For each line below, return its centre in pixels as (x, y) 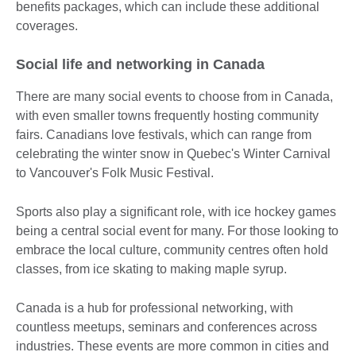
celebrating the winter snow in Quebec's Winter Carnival (173, 154)
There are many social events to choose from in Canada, (174, 97)
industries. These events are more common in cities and (172, 346)
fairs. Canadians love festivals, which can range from (164, 135)
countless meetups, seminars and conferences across (166, 327)
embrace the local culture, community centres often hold (172, 250)
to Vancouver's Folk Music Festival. (115, 173)
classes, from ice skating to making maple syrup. (153, 269)
